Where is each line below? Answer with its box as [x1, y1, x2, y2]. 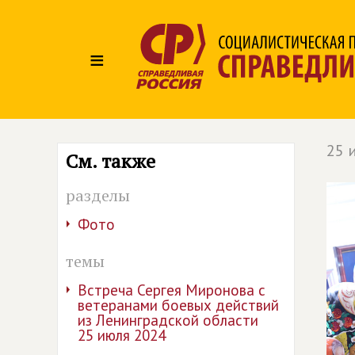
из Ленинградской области [78, 311, 258, 330]
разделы [66, 185, 130, 206]
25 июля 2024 [78, 326, 166, 345]
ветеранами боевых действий [78, 296, 279, 315]
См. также [66, 148, 155, 174]
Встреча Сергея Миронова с [78, 281, 265, 300]
